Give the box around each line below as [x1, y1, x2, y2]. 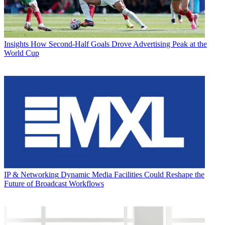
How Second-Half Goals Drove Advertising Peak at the [31, 39, 207, 48]
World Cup [4, 48, 39, 57]
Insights [4, 39, 29, 48]
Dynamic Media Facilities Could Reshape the [61, 170, 204, 179]
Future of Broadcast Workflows [4, 179, 104, 188]
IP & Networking [4, 170, 59, 179]
